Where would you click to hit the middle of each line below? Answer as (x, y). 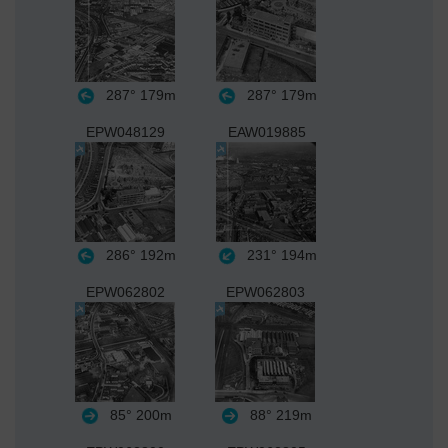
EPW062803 (265, 291)
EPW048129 (125, 131)
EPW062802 (125, 291)
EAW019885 (266, 131)
